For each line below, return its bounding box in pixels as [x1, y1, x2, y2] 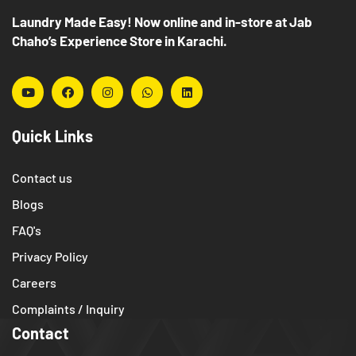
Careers [12, 275, 56, 291]
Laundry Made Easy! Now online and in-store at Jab [12, 14, 312, 30]
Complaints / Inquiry [12, 301, 125, 317]
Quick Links [12, 126, 93, 146]
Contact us [12, 170, 72, 186]
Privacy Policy [12, 249, 88, 265]
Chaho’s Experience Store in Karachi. [12, 33, 227, 49]
